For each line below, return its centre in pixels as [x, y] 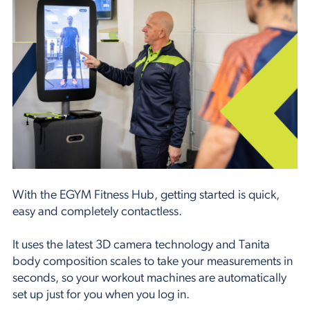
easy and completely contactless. [97, 212]
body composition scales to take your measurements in [153, 262]
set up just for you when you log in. [101, 295]
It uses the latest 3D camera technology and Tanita [141, 245]
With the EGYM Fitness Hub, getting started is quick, [146, 195]
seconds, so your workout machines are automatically [149, 279]
